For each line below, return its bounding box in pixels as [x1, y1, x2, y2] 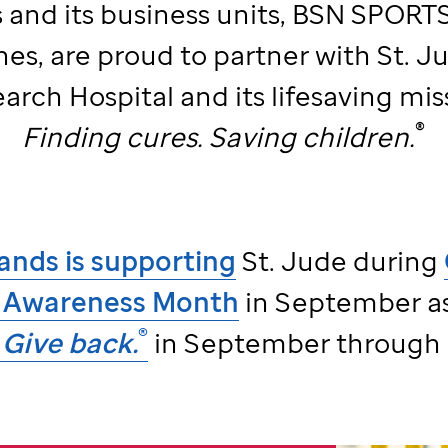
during [347, 241, 445, 279]
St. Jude [242, 241, 348, 279]
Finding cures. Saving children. [22, 118, 416, 156]
